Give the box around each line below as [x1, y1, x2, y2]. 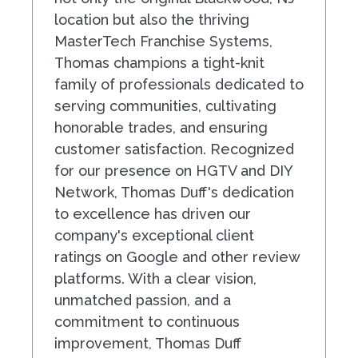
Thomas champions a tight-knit [54, 54, 265, 71]
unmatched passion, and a [54, 291, 231, 308]
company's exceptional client [54, 226, 254, 244]
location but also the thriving [54, 10, 249, 28]
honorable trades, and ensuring [54, 118, 268, 136]
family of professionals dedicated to [54, 75, 304, 93]
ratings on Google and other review [54, 248, 300, 265]
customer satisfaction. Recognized [54, 140, 294, 157]
